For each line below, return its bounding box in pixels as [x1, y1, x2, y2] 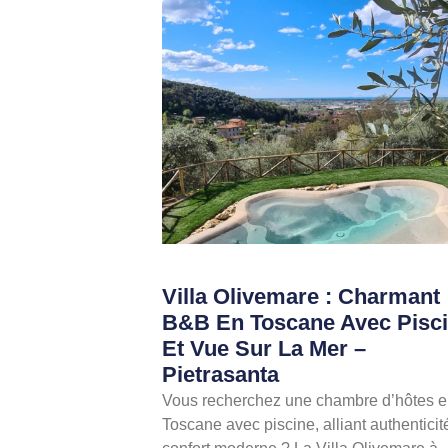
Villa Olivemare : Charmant [162, 284, 440, 310]
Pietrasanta [162, 362, 279, 388]
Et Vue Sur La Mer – [162, 336, 366, 362]
